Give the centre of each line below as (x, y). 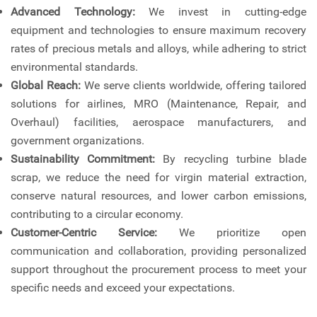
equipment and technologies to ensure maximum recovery (158, 30)
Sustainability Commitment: (83, 159)
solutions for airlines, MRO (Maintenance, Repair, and (158, 104)
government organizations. (77, 141)
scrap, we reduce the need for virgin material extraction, (158, 178)
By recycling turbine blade (231, 159)
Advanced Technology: (73, 12)
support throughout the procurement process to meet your (158, 270)
